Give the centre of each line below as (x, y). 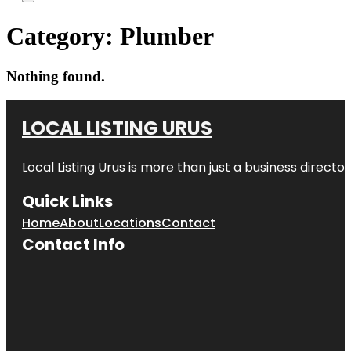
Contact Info (73, 244)
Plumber (167, 36)
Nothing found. (56, 76)
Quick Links (67, 201)
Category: (63, 36)
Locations (130, 223)
